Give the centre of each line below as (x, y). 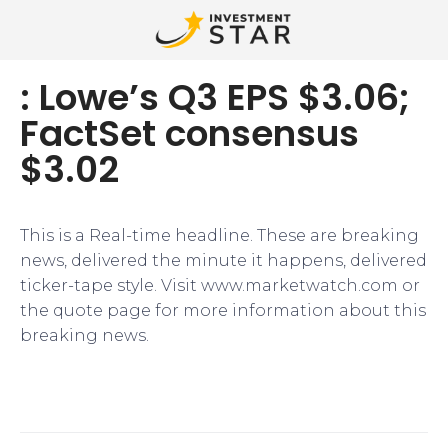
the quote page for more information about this (223, 310)
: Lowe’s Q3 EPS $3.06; (215, 97)
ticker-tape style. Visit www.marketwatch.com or (220, 285)
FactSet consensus (189, 133)
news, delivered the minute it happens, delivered (223, 260)
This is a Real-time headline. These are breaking (219, 235)
